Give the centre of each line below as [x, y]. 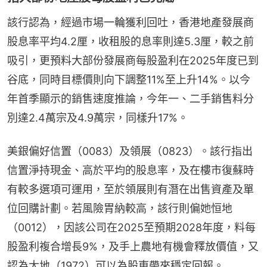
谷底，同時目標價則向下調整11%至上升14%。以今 [129, 80]
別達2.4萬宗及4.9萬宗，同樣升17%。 [98, 118]
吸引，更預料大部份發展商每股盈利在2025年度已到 [133, 61]
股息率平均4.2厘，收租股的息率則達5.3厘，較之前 [131, 42]
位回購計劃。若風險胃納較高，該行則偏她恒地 [120, 209]
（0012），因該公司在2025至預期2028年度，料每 [131, 228]
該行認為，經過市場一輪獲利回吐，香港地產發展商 [131, 23]
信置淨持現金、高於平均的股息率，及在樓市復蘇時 [131, 170]
